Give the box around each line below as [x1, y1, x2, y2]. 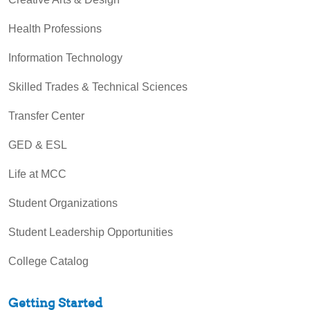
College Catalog [8, 255, 89, 267]
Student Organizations [8, 197, 118, 209]
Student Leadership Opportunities [8, 226, 173, 238]
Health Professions [8, 22, 102, 35]
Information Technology [8, 51, 122, 64]
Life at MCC [8, 167, 66, 180]
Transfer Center [8, 109, 84, 122]
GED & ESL [8, 138, 67, 151]
